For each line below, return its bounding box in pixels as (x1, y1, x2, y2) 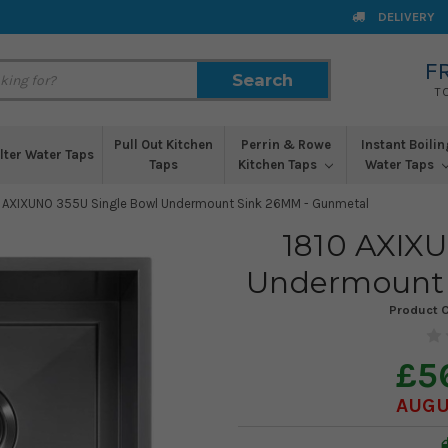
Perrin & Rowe (240, 137, 331, 152)
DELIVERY (375, 9, 435, 24)
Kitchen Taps (238, 157, 320, 172)
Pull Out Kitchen (114, 137, 213, 152)
